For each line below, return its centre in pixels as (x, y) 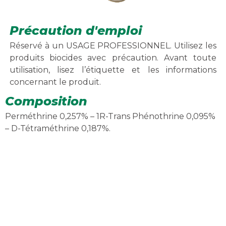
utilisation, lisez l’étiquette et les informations (113, 70)
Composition (46, 101)
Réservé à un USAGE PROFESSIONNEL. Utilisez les (113, 45)
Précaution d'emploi (75, 30)
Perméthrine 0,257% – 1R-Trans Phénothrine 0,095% (110, 117)
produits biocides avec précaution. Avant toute (113, 58)
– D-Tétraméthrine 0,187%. (58, 129)
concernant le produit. (55, 82)
